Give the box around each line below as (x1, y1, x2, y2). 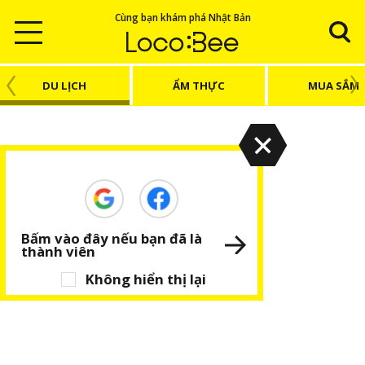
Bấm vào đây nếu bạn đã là (20, 229, 202, 248)
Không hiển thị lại (85, 270, 206, 289)
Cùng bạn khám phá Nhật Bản (114, 10, 251, 24)
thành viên (20, 242, 95, 262)
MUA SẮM (307, 77, 359, 93)
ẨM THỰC (172, 77, 225, 93)
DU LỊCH (42, 77, 86, 93)
